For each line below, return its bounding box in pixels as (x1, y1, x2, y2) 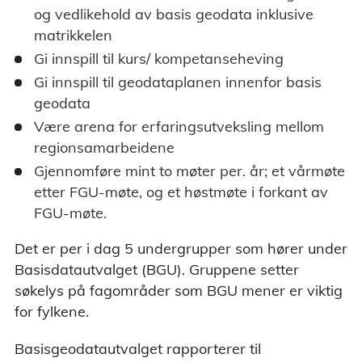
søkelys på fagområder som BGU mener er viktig (15, 281, 343, 301)
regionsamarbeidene (34, 138, 175, 158)
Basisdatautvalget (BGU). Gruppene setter (15, 260, 299, 280)
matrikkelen (34, 26, 112, 45)
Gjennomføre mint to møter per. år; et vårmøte (34, 162, 345, 181)
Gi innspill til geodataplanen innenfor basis (34, 73, 322, 92)
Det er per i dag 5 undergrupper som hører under (15, 239, 347, 259)
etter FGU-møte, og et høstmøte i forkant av (34, 183, 328, 202)
